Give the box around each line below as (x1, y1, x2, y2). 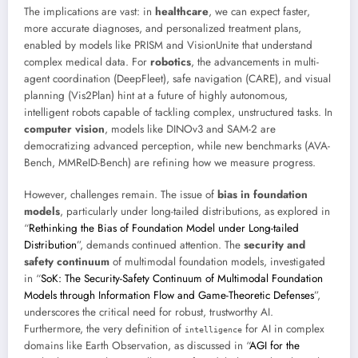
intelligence (185, 325, 242, 335)
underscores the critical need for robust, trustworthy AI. (24, 304, 273, 320)
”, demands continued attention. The (77, 237, 244, 253)
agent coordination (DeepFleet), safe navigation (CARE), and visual (24, 70, 331, 86)
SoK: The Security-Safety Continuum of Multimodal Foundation (41, 271, 323, 287)
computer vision (24, 121, 105, 137)
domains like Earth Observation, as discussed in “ (24, 338, 249, 354)
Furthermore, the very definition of (24, 321, 185, 337)
